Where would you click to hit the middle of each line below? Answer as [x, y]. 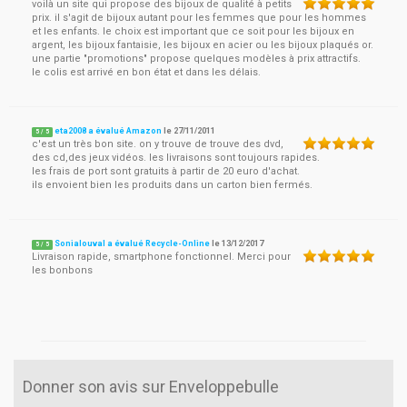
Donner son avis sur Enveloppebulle [151, 387]
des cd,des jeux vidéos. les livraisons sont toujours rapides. [176, 158]
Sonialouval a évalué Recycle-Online [133, 243]
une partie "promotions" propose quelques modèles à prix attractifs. [196, 59]
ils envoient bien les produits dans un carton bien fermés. [172, 185]
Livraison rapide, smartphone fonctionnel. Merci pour [161, 257]
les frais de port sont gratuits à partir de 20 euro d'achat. [166, 171]
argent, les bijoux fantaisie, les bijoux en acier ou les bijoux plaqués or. [203, 45]
